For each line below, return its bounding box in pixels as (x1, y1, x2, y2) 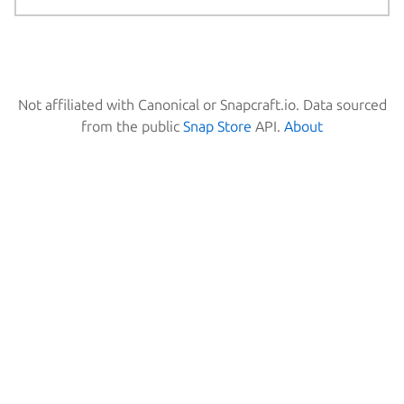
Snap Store (183, 117, 252, 134)
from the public (81, 117, 183, 134)
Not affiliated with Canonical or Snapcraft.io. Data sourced (17, 96, 387, 113)
